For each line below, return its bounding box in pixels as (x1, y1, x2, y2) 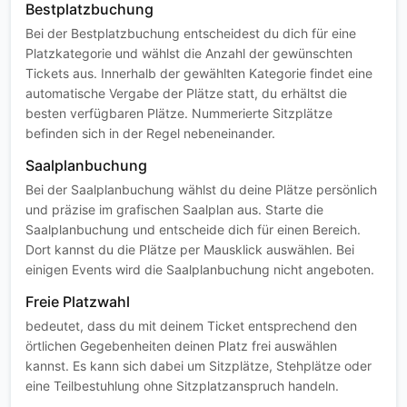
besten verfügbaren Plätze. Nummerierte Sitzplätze (25, 105, 333, 122)
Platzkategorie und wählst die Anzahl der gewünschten (25, 45, 352, 62)
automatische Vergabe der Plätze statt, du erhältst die (25, 85, 347, 102)
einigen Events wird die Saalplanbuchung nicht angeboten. (25, 262, 374, 278)
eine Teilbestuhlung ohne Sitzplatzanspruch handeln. (25, 378, 339, 394)
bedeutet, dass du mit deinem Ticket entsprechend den (25, 318, 357, 334)
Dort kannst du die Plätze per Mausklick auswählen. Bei (25, 242, 354, 258)
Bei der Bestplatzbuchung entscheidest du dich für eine (25, 25, 356, 42)
